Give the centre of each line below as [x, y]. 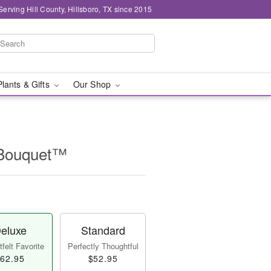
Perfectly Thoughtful [103, 246]
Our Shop [93, 84]
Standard [103, 230]
